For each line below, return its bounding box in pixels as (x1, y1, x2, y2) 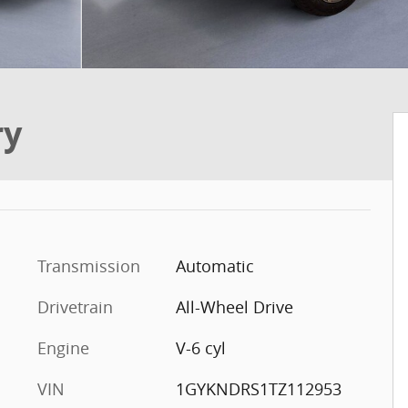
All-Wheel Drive (175, 296, 293, 318)
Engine (37, 337, 89, 359)
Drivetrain (37, 296, 113, 318)
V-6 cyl (175, 337, 226, 359)
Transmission (37, 255, 140, 277)
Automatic (175, 255, 254, 277)
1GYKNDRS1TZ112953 (175, 378, 342, 400)
